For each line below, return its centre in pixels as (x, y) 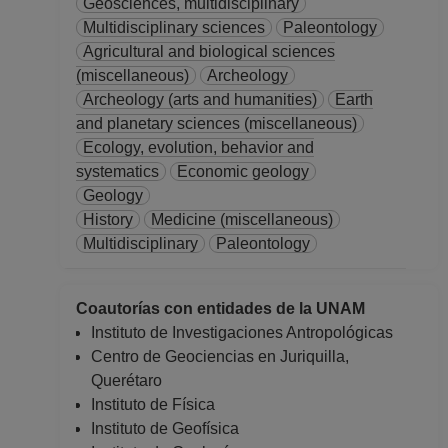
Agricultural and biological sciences (209, 51)
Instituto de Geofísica (165, 428)
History (108, 219)
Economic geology (243, 171)
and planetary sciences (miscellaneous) (216, 123)
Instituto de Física (153, 404)
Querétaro (126, 380)
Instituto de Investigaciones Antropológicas (242, 332)
